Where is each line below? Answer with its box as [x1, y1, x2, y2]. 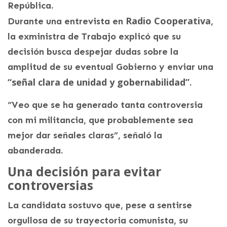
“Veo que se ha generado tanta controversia [8, 99, 203, 111]
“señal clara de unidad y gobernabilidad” [8, 76, 190, 89]
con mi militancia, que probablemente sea [8, 115, 193, 126]
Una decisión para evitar [8, 163, 161, 180]
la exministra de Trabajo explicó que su [8, 31, 181, 43]
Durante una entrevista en [8, 16, 126, 27]
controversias [8, 177, 93, 194]
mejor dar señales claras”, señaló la [8, 130, 162, 141]
